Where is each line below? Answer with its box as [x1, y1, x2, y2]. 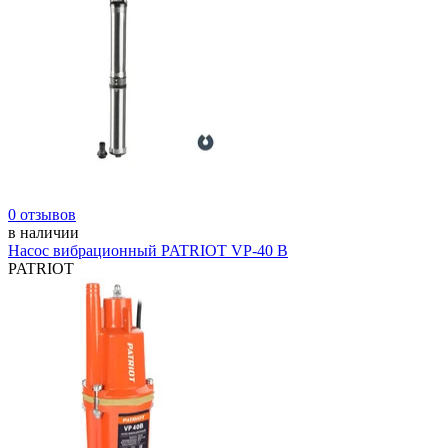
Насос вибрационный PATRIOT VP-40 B [8, 242, 288, 260]
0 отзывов [8, 206, 76, 224]
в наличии [8, 224, 79, 242]
